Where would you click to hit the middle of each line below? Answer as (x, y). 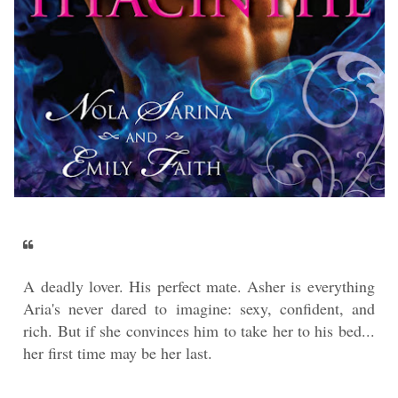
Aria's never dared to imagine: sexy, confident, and (199, 309)
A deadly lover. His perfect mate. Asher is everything (199, 287)
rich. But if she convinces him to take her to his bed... (199, 331)
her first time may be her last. (118, 353)
